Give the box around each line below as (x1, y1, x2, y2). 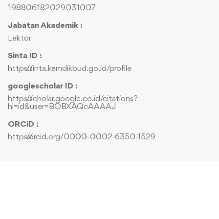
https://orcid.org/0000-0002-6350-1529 (8, 133, 155, 142)
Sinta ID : (8, 52, 42, 61)
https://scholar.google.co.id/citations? (8, 95, 138, 104)
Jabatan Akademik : (8, 22, 83, 30)
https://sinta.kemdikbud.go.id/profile (8, 65, 131, 73)
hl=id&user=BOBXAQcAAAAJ (8, 103, 116, 111)
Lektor (8, 34, 31, 43)
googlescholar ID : (8, 82, 78, 91)
